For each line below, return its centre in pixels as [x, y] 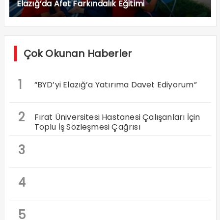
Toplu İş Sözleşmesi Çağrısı [87, 127]
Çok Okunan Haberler [78, 53]
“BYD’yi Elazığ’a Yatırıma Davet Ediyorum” [115, 84]
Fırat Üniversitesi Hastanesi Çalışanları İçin [117, 117]
